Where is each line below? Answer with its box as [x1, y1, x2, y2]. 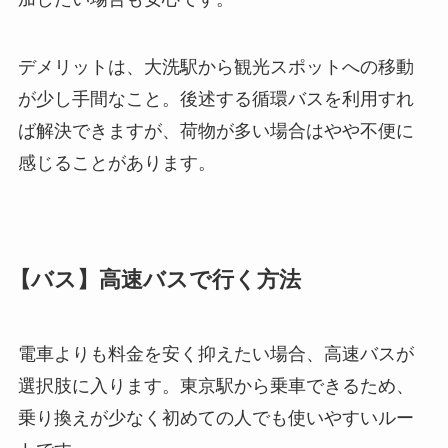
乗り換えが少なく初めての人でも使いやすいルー [17, 407, 414, 428]
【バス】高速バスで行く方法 [8, 267, 301, 292]
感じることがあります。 [17, 152, 216, 173]
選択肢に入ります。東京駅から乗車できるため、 [17, 375, 414, 396]
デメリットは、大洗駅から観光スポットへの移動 [17, 56, 414, 77]
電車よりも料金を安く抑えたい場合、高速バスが [17, 343, 414, 364]
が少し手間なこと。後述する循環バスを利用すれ [17, 88, 414, 109]
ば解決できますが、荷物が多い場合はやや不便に [17, 120, 414, 141]
